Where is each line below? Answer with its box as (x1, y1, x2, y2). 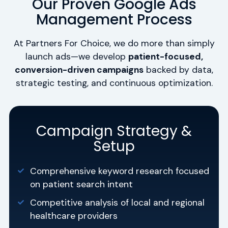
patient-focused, (128, 51, 203, 63)
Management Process (36, 10, 192, 30)
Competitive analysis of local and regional (30, 197, 205, 209)
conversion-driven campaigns (15, 64, 144, 76)
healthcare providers (30, 210, 118, 222)
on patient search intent (30, 179, 133, 190)
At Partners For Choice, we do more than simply (13, 38, 215, 49)
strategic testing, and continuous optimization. (15, 77, 213, 89)
